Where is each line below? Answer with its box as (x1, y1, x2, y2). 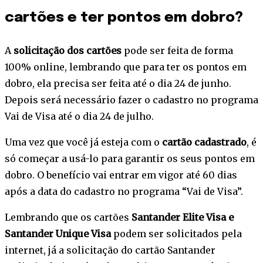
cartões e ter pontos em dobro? (5, 11, 243, 26)
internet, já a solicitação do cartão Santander (5, 244, 215, 257)
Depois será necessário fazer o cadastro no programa (5, 94, 258, 106)
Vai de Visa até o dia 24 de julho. (5, 110, 154, 123)
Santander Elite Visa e (131, 211, 234, 224)
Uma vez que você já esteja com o (5, 136, 162, 149)
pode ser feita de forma (122, 45, 233, 57)
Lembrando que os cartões (5, 211, 131, 224)
